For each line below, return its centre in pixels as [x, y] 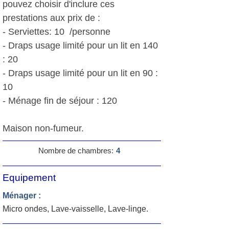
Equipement [29, 178]
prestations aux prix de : [51, 18]
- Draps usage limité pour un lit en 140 [80, 45]
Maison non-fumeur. [43, 128]
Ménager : [22, 196]
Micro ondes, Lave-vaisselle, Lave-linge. [75, 209]
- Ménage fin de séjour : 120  [61, 101]
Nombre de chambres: [76, 151]
